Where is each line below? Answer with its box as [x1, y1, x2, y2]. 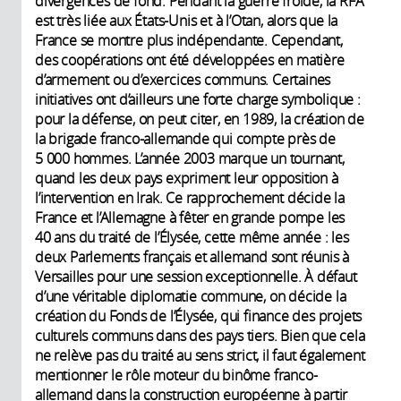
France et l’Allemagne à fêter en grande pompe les [35, 207, 346, 227]
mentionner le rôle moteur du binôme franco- [35, 364, 318, 385]
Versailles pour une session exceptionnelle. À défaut [35, 266, 357, 286]
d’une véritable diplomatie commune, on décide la [35, 286, 346, 306]
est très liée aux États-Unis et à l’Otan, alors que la [35, 10, 338, 30]
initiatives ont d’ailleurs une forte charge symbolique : [35, 89, 361, 109]
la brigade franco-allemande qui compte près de [35, 128, 336, 149]
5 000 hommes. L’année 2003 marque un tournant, [35, 148, 345, 168]
